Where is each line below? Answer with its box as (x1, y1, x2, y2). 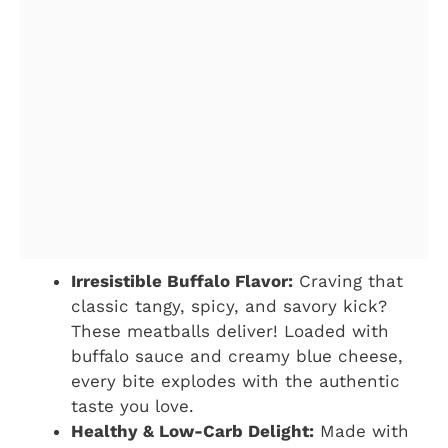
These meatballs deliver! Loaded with (71, 320, 389, 341)
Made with (314, 420, 409, 441)
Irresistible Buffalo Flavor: (71, 270, 293, 291)
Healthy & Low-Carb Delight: (71, 420, 314, 441)
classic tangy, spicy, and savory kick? (71, 295, 387, 316)
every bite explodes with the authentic (71, 370, 400, 391)
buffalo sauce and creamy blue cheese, (71, 345, 403, 366)
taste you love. (71, 395, 194, 416)
